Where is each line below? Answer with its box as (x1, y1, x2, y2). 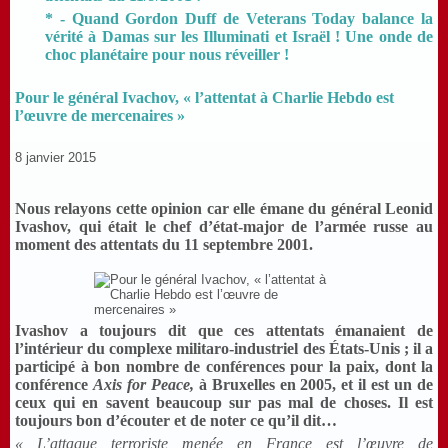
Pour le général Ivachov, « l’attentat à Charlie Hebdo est (15, 89, 394, 106)
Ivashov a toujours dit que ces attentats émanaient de (15, 321, 433, 339)
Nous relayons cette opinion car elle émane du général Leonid (15, 200, 433, 218)
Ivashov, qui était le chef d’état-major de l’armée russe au (15, 218, 433, 236)
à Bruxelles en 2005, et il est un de (193, 375, 434, 393)
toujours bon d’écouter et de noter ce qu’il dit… (15, 411, 337, 429)
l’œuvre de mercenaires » (15, 107, 185, 124)
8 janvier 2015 (15, 150, 96, 165)
